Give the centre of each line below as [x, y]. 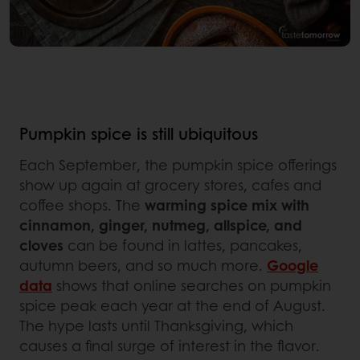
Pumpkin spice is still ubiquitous [139, 134]
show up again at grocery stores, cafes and [170, 185]
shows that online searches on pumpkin [192, 286]
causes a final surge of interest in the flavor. [170, 346]
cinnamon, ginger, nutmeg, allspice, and [161, 225]
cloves [41, 245]
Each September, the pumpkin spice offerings [178, 165]
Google [292, 266]
